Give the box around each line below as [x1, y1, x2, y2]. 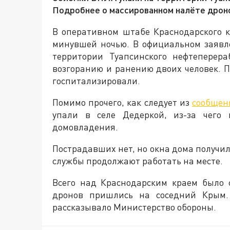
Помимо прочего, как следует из [52, 97, 193, 108]
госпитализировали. [52, 75, 140, 86]
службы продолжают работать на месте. [52, 155, 223, 166]
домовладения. [52, 121, 118, 132]
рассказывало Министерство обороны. [52, 201, 216, 213]
